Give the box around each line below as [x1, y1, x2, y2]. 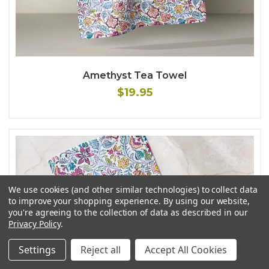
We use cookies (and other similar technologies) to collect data [8, 184, 258, 195]
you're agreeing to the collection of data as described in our [8, 207, 248, 218]
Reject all [80, 243, 121, 256]
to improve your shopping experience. [8, 195, 164, 207]
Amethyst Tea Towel [82, 69, 187, 81]
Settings [19, 243, 56, 256]
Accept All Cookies [145, 243, 227, 256]
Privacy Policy [8, 218, 61, 229]
